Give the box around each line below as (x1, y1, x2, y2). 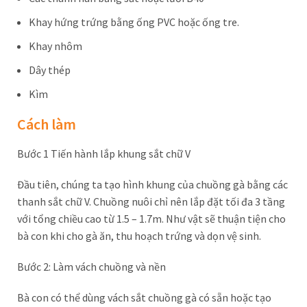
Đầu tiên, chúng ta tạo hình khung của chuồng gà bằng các (17, 177, 288, 191)
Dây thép (29, 63, 71, 77)
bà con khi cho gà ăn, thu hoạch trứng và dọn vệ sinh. (17, 229, 261, 243)
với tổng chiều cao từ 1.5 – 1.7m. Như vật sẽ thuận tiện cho (17, 212, 286, 225)
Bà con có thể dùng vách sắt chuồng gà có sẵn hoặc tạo (17, 291, 271, 304)
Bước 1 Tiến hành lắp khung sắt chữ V (17, 147, 191, 160)
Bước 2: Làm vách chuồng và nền (17, 260, 166, 273)
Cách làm (17, 114, 76, 134)
